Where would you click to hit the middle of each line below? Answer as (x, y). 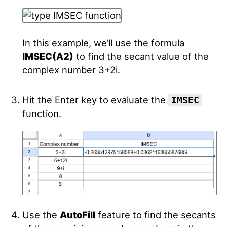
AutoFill (77, 215)
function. (42, 113)
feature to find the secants (155, 215)
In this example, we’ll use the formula (103, 43)
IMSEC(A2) (48, 56)
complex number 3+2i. (71, 70)
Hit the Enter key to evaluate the (95, 100)
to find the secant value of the (141, 56)
